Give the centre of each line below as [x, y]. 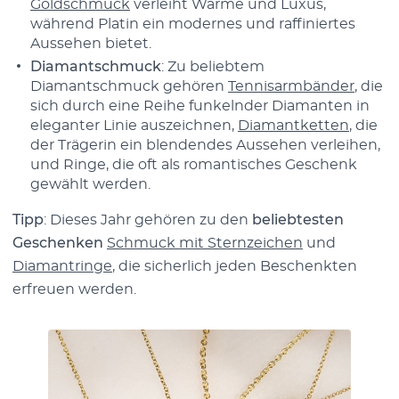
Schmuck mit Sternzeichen [205, 243]
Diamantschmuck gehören [129, 86]
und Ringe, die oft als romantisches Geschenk [194, 164]
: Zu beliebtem [213, 66]
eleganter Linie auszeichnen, [134, 125]
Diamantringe [62, 266]
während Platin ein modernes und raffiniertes [193, 24]
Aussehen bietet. [91, 43]
